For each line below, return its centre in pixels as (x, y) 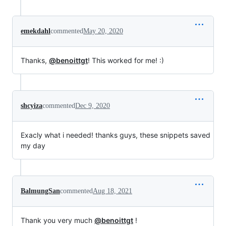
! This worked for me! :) (126, 60)
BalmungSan (40, 191)
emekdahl (36, 31)
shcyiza (32, 106)
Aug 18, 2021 (112, 191)
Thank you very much (58, 220)
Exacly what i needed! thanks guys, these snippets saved (116, 135)
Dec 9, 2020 (93, 106)
